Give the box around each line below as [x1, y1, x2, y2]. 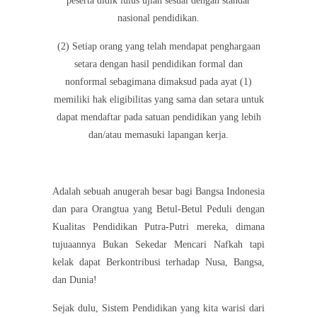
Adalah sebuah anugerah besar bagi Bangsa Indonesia [52, 186, 265, 197]
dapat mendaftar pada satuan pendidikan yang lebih [56, 112, 261, 123]
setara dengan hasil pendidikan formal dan [74, 59, 243, 70]
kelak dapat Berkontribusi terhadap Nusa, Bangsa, [52, 257, 265, 268]
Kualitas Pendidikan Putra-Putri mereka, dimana [52, 221, 265, 233]
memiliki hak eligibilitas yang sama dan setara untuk [53, 94, 264, 105]
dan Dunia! [52, 275, 97, 286]
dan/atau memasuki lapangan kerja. [88, 129, 229, 141]
